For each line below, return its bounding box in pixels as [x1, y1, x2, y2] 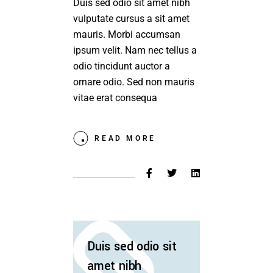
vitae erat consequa [73, 92, 158, 104]
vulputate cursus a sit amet [73, 13, 190, 25]
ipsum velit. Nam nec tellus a [73, 44, 197, 57]
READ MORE [94, 134, 156, 143]
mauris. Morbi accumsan [73, 29, 181, 41]
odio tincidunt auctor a [73, 60, 171, 73]
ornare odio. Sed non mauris [73, 76, 195, 88]
